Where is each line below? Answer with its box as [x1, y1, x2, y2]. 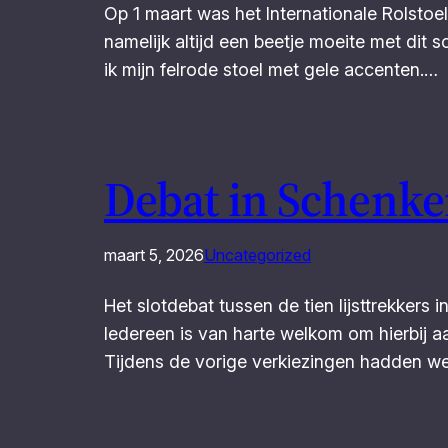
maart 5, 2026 [104, 244, 204, 265]
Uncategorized [204, 244, 311, 265]
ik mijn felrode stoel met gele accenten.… [104, 58, 438, 80]
